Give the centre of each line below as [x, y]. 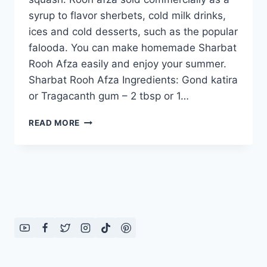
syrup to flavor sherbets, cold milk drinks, [127, 16]
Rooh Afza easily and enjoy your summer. [128, 64]
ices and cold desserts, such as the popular [133, 32]
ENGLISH [98, 195]
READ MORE [55, 123]
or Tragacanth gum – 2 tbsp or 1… [109, 96]
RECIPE [95, 233]
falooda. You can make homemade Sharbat [133, 48]
